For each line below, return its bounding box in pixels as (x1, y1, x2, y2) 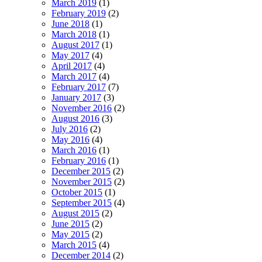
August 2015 (51, 208, 99, 219)
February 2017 (51, 82, 106, 92)
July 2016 (51, 124, 88, 135)
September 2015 (51, 198, 112, 208)
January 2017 (51, 92, 101, 103)
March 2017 (51, 71, 96, 82)
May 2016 (51, 135, 89, 145)
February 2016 (51, 156, 106, 166)
